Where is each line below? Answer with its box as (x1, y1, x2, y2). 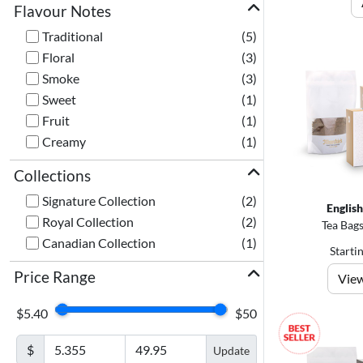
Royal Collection (42, 214, 134, 229)
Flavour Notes (14, 2, 111, 20)
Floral (42, 49, 75, 65)
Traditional (42, 28, 103, 44)
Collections (14, 166, 91, 185)
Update (213, 343, 250, 357)
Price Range (14, 267, 96, 286)
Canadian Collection (42, 235, 156, 250)
